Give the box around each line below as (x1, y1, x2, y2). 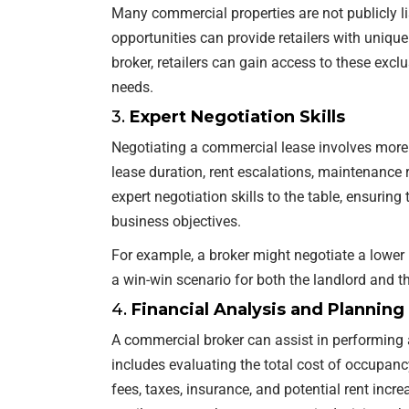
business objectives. (111, 212, 241, 230)
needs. (111, 78, 153, 96)
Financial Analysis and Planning (131, 299, 404, 320)
